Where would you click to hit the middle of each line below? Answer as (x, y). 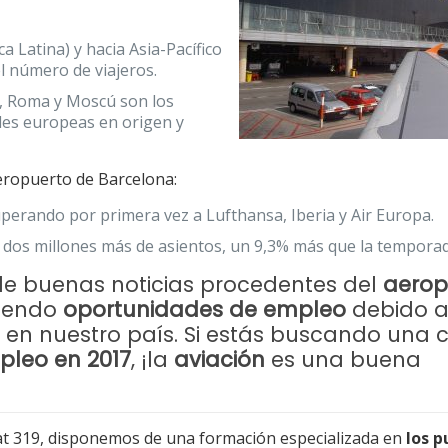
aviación (220, 359)
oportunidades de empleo (205, 309)
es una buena (343, 359)
